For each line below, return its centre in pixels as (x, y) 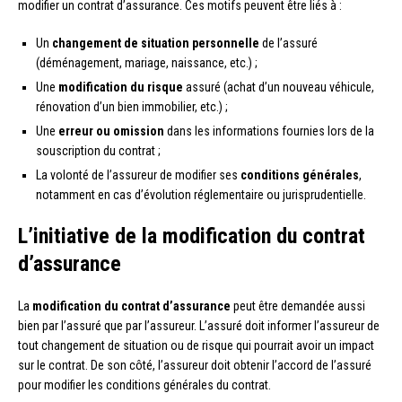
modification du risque (121, 87)
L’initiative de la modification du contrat (192, 236)
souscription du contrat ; (98, 151)
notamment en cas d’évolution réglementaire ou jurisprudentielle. (201, 195)
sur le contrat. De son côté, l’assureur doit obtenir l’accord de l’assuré (195, 366)
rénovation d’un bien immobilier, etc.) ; (132, 107)
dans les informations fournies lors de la (269, 131)
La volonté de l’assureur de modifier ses (138, 175)
